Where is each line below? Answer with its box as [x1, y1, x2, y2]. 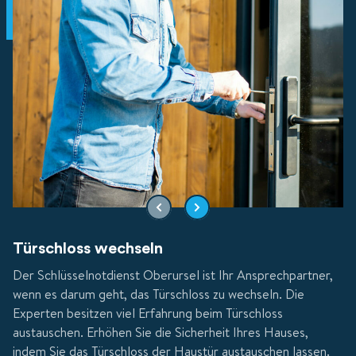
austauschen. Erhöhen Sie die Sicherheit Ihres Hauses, [13, 323, 308, 341]
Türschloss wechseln [13, 240, 163, 257]
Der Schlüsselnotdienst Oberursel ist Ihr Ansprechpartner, [13, 265, 333, 284]
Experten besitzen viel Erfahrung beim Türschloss [13, 304, 283, 322]
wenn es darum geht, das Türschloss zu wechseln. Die [13, 284, 304, 303]
